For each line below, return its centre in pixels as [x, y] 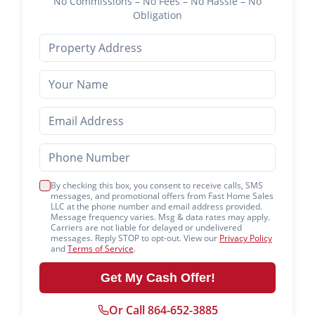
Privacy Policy [246, 238]
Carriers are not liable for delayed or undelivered [146, 227]
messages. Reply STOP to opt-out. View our [134, 238]
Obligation [157, 15]
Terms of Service [101, 249]
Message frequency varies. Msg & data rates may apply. [160, 217]
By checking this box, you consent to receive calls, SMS [157, 185]
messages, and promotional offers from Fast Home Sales [162, 196]
